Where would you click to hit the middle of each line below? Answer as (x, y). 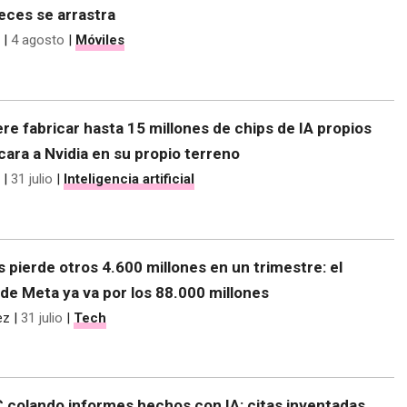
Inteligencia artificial (129, 179)
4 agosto (38, 40)
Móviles (100, 40)
